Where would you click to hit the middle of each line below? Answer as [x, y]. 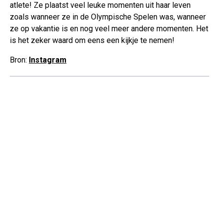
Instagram [48, 60]
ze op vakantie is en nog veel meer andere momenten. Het [109, 29]
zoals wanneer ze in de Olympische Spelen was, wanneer [108, 17]
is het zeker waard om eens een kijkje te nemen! [92, 41]
